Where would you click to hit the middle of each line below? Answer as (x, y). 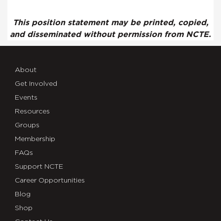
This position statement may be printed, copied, (110, 22)
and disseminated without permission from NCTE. (110, 34)
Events (26, 97)
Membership (35, 139)
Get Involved (36, 84)
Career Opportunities (50, 180)
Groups (27, 125)
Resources (32, 111)
